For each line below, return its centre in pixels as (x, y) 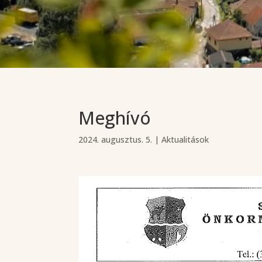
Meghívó (115, 118)
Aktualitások (185, 139)
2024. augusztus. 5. (116, 139)
